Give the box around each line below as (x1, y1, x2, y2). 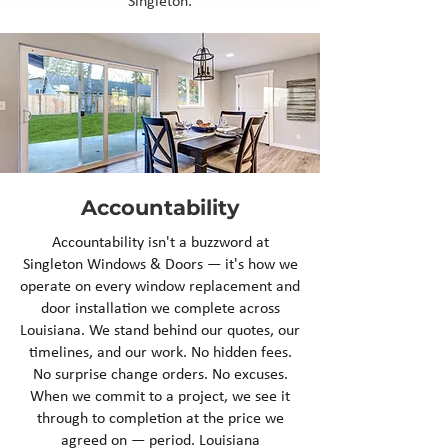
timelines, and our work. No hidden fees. (28, 345, 292, 361)
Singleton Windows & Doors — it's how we (22, 257, 298, 273)
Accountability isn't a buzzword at (51, 235, 269, 251)
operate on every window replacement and (20, 279, 300, 295)
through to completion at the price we (36, 411, 284, 427)
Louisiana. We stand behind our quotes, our (20, 323, 300, 339)
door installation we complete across (40, 301, 280, 317)
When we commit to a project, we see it (30, 389, 290, 405)
